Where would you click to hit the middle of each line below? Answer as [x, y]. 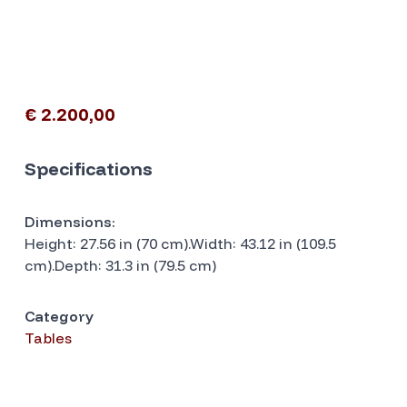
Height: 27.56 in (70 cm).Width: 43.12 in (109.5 [180, 243]
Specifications [88, 169]
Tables [48, 338]
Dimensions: [69, 222]
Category [59, 316]
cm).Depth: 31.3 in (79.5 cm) [120, 265]
